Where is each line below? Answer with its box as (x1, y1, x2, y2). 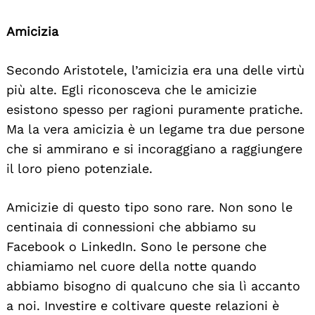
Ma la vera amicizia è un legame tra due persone (6, 121, 304, 136)
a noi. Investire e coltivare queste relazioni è (6, 297, 279, 313)
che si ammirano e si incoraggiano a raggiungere (6, 141, 302, 156)
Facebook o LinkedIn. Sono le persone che (6, 238, 266, 254)
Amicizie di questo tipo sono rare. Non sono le (6, 199, 292, 214)
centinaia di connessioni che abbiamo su (6, 219, 256, 234)
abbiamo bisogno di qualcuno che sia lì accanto (6, 278, 300, 293)
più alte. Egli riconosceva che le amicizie (6, 82, 257, 97)
